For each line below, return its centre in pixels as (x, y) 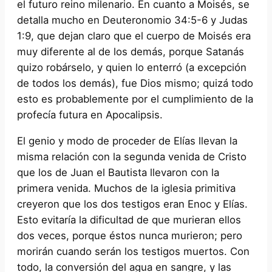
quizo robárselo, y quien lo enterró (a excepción (132, 67)
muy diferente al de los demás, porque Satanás (131, 51)
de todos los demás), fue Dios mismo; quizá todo (135, 83)
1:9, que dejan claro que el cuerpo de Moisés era (134, 36)
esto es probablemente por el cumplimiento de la (135, 99)
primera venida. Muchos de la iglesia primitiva (126, 188)
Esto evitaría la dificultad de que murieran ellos (129, 219)
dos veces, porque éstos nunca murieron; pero (130, 235)
